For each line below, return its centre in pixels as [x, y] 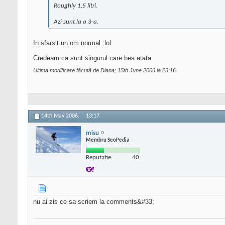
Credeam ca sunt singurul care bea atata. [93, 58]
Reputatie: [99, 157]
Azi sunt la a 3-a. [76, 22]
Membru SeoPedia [107, 140]
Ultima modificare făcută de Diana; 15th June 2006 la [98, 71]
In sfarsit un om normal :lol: [73, 43]
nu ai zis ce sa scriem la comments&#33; [94, 202]
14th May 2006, [61, 116]
